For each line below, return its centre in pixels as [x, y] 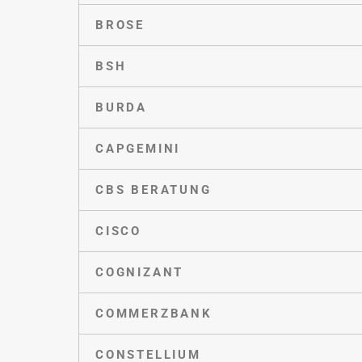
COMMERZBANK [154, 313]
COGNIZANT [140, 272]
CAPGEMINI [138, 148]
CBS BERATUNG [154, 189]
